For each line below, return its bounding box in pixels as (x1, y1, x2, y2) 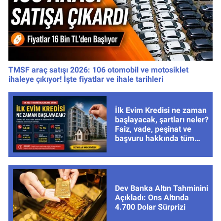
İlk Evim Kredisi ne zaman (114, 106, 207, 115)
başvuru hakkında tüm (114, 134, 194, 144)
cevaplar (114, 143, 146, 153)
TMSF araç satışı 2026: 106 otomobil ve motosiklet (8, 65, 188, 74)
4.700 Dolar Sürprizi (114, 202, 185, 212)
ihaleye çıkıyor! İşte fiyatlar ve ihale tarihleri (8, 74, 163, 84)
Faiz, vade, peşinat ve (114, 124, 191, 134)
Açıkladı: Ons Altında (114, 192, 189, 202)
